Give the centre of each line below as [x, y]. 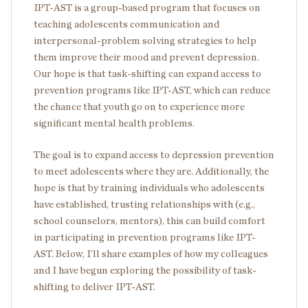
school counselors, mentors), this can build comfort [150, 221]
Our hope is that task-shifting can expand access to [147, 74]
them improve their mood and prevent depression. [146, 57]
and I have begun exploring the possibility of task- [145, 270]
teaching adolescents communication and [126, 24]
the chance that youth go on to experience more [139, 107]
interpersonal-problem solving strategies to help [145, 41]
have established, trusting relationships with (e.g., [144, 204]
